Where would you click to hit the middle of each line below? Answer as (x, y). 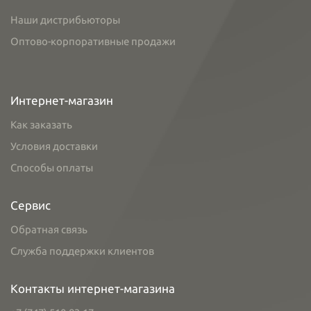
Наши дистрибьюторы (65, 20)
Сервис (31, 205)
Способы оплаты (52, 168)
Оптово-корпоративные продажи (93, 41)
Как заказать (41, 125)
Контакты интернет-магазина (93, 288)
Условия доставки (54, 146)
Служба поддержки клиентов (82, 251)
